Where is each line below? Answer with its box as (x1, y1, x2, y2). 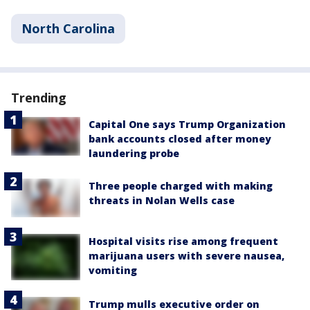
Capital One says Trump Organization (89, 118, 286, 131)
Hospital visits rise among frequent (89, 235, 278, 248)
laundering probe (89, 147, 179, 161)
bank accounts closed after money (89, 132, 271, 146)
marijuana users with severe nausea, (89, 249, 284, 263)
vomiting (89, 264, 137, 277)
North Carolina (21, 20, 115, 37)
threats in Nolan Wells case (89, 194, 235, 208)
